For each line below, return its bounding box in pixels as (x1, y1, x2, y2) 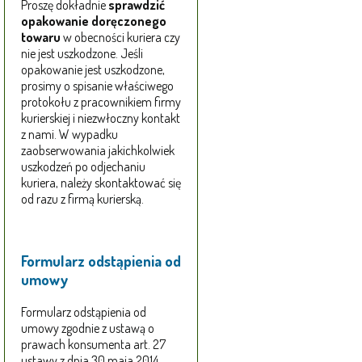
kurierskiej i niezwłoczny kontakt (21, 110, 180, 127)
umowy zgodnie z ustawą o (21, 319, 154, 336)
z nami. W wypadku (21, 126, 118, 143)
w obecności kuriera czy (61, 29, 180, 46)
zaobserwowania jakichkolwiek (21, 142, 175, 159)
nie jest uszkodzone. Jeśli (21, 45, 143, 62)
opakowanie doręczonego (21, 13, 166, 30)
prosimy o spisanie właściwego (21, 78, 174, 95)
